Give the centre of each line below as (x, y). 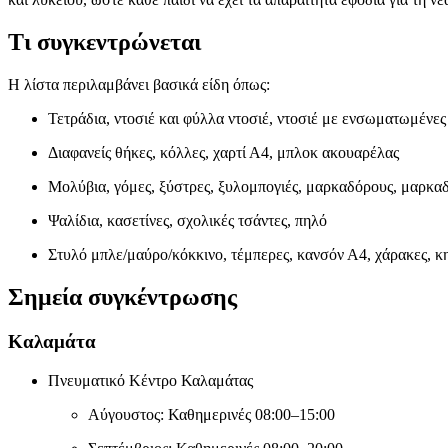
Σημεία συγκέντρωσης (122, 296)
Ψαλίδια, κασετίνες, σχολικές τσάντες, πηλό (187, 221)
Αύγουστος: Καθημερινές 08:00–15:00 (211, 414)
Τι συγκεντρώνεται (104, 42)
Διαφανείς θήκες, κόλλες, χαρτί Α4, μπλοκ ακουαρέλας (223, 153)
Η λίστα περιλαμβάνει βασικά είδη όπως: (139, 85)
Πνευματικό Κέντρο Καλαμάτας (150, 380)
